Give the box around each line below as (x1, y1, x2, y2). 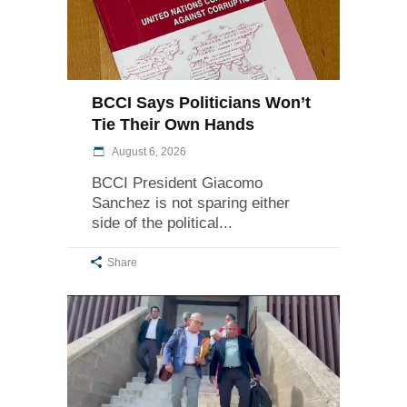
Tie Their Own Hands (92, 115, 254, 134)
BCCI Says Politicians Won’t (92, 94, 311, 113)
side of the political (92, 214, 219, 233)
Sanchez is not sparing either (92, 194, 290, 213)
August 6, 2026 (110, 145, 186, 159)
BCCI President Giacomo (92, 174, 263, 193)
